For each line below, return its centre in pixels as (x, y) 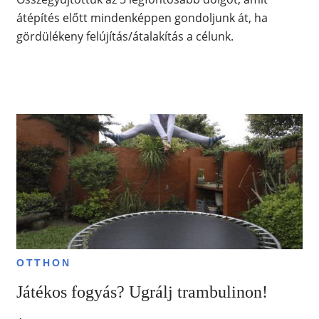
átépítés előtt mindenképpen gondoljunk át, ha (142, 18)
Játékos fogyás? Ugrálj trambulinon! (142, 292)
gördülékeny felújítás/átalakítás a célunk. (125, 37)
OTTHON (43, 263)
